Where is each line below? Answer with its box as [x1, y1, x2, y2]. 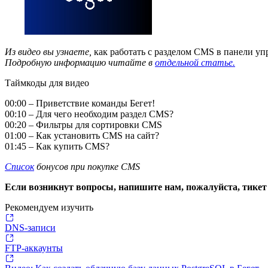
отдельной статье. [155, 57, 235, 68]
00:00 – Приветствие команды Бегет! [5, 98, 155, 108]
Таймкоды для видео [5, 77, 89, 88]
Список [5, 161, 34, 172]
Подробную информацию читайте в [5, 57, 155, 68]
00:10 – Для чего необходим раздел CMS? [5, 108, 173, 119]
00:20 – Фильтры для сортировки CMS [5, 119, 162, 130]
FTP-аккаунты [5, 242, 63, 253]
